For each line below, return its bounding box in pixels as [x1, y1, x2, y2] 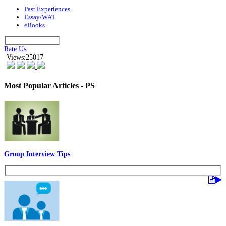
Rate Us [4, 45, 26, 53]
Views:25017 [7, 53, 43, 61]
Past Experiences [24, 5, 70, 13]
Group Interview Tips [4, 150, 70, 158]
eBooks [24, 21, 45, 29]
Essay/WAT [24, 13, 55, 21]
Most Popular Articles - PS [4, 81, 95, 90]
